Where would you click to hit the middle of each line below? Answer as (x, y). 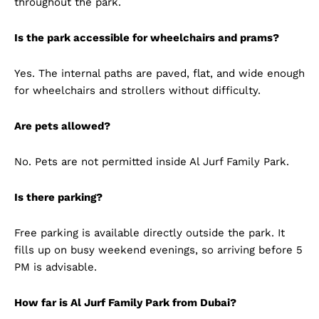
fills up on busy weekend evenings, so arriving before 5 (158, 250)
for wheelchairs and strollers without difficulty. (137, 90)
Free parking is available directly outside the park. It (150, 232)
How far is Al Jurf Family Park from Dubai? (125, 302)
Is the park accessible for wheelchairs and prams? (147, 37)
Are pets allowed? (62, 126)
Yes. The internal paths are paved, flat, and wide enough (159, 73)
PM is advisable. (56, 267)
